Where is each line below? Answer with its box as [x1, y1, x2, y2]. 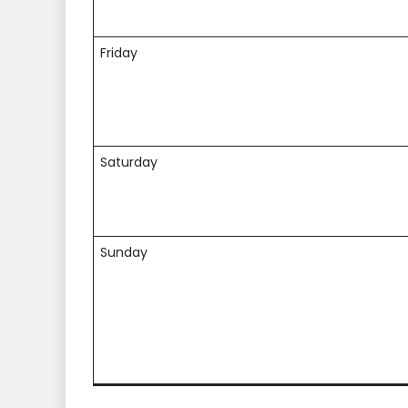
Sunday [100, 243, 148, 262]
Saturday [100, 153, 158, 172]
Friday [100, 44, 138, 63]
